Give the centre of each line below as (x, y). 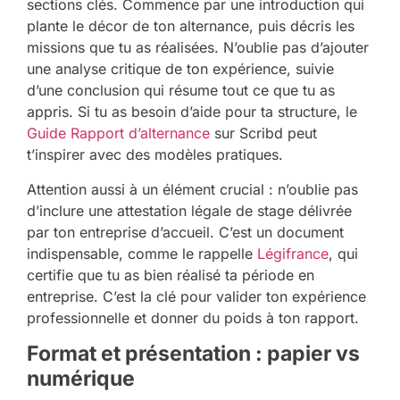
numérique (81, 379)
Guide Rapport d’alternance (118, 133)
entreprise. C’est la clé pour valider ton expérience (196, 296)
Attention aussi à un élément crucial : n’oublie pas (192, 189)
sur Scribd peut (263, 133)
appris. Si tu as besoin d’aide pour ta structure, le (192, 112)
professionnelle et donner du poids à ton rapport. (193, 317)
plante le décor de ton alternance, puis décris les (191, 26)
